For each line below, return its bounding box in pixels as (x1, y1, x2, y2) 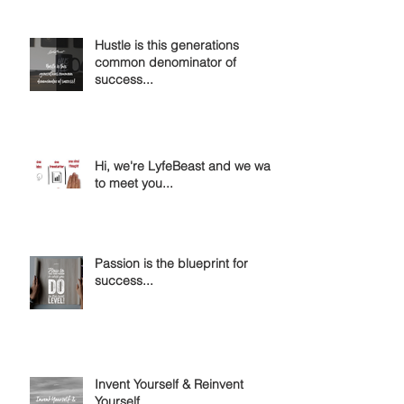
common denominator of (95, 53, 236, 70)
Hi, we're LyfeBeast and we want (95, 157, 281, 174)
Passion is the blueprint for (95, 254, 248, 271)
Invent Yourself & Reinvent (95, 375, 243, 392)
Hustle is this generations (95, 36, 239, 53)
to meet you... (95, 174, 173, 191)
